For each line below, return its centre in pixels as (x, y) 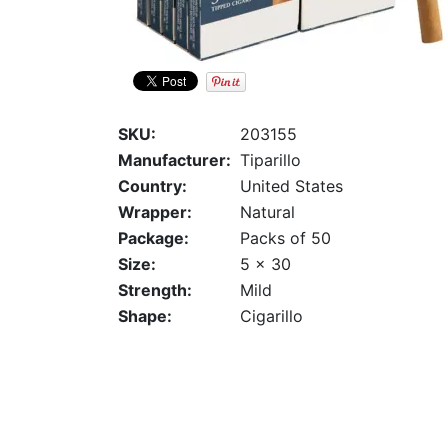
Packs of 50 (285, 238)
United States (291, 186)
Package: (153, 238)
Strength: (155, 290)
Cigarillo (271, 316)
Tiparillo (270, 160)
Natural (267, 212)
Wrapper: (155, 212)
